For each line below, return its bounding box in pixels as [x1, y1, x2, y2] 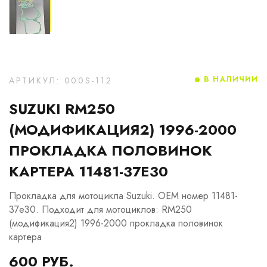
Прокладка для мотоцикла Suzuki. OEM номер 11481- [9, 189, 238, 203]
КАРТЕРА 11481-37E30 [9, 161, 168, 182]
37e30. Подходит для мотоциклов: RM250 [9, 203, 192, 216]
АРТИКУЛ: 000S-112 [9, 74, 113, 86]
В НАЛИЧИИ [204, 74, 258, 85]
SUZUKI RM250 [9, 98, 115, 119]
